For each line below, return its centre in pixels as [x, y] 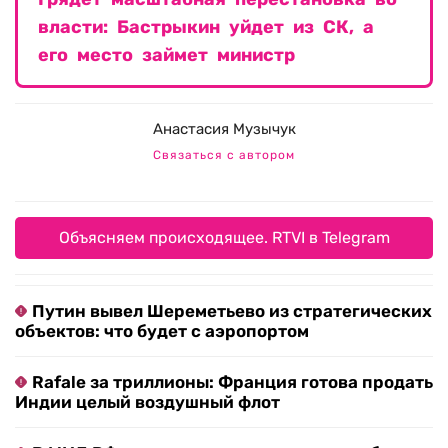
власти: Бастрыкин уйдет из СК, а [206, 27]
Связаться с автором [224, 155]
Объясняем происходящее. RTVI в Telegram [224, 238]
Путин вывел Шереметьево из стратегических [232, 311]
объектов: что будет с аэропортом [162, 331]
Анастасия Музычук [224, 129]
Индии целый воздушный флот [147, 402]
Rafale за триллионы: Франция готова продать [232, 382]
